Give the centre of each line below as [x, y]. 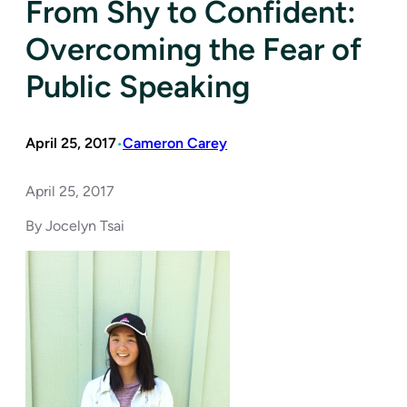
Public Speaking [138, 86]
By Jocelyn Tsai [75, 225]
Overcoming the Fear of [194, 49]
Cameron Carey [175, 143]
